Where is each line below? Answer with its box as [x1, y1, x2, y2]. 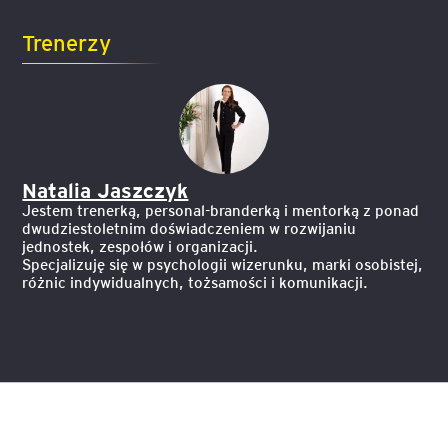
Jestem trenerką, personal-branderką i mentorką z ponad [22, 201, 420, 220]
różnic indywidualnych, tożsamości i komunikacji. [22, 273, 369, 292]
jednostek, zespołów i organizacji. [22, 237, 259, 256]
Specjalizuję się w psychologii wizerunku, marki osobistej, [22, 255, 424, 274]
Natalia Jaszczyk [22, 177, 189, 203]
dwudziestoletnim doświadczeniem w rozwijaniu [22, 219, 357, 238]
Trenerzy [22, 27, 112, 56]
